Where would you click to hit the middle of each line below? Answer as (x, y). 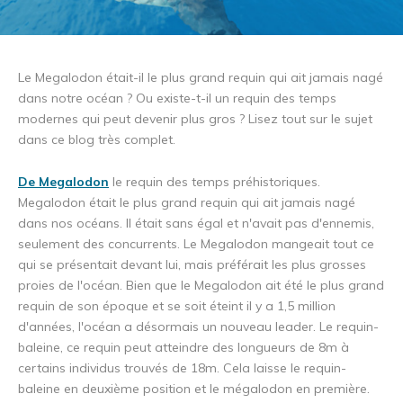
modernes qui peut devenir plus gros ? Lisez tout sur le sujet (195, 119)
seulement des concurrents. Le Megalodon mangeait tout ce (196, 244)
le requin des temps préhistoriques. (215, 182)
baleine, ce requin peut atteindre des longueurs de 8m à (184, 348)
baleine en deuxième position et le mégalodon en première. (194, 389)
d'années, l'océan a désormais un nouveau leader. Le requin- (198, 327)
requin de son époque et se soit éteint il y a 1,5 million (177, 306)
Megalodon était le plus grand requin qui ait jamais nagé (187, 203)
